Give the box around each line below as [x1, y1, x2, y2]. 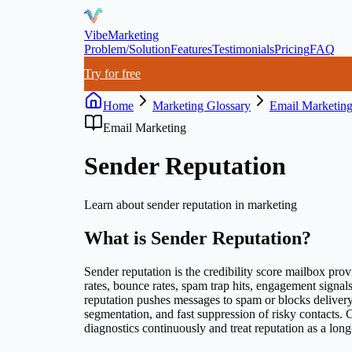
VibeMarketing [84, 28, 159, 42]
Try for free [84, 67, 141, 80]
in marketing [232, 197, 297, 211]
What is [84, 227, 151, 248]
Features [170, 42, 212, 56]
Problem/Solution [84, 42, 170, 56]
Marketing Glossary [152, 99, 251, 112]
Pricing [274, 42, 310, 56]
